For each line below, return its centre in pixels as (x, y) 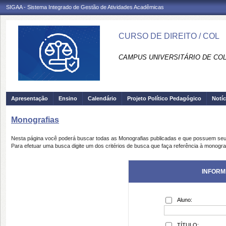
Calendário (102, 98)
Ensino (68, 98)
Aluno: (185, 200)
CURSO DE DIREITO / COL (169, 36)
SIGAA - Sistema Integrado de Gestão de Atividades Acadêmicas (85, 7)
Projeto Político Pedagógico (164, 98)
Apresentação (30, 98)
